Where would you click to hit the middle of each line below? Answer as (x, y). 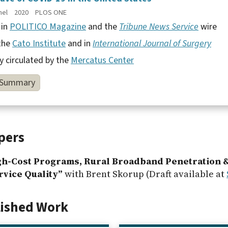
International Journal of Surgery (152, 43)
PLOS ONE (51, 12)
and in (79, 43)
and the (103, 26)
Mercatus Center (102, 60)
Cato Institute (39, 43)
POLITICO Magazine (48, 26)
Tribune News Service (159, 26)
